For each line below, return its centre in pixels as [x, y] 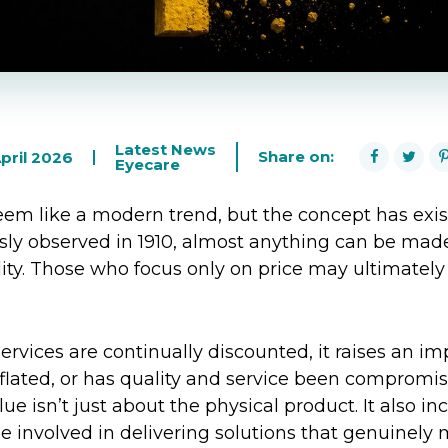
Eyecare [148, 165]
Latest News [166, 150]
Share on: [296, 157]
